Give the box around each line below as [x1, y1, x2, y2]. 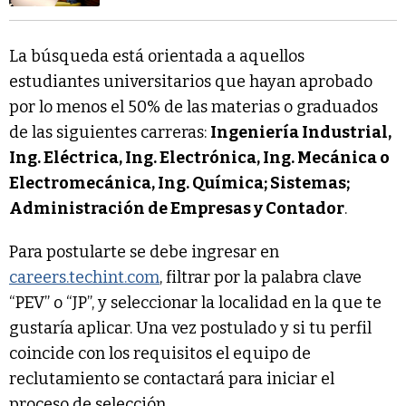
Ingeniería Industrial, [210, 122, 391, 143]
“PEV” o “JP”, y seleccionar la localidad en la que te [9, 293, 382, 314]
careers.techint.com [9, 267, 159, 288]
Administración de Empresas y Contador [9, 198, 344, 219]
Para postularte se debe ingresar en [9, 242, 279, 263]
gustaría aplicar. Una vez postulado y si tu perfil [9, 318, 372, 339]
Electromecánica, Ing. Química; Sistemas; [9, 173, 350, 194]
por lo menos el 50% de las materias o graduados [9, 97, 378, 118]
